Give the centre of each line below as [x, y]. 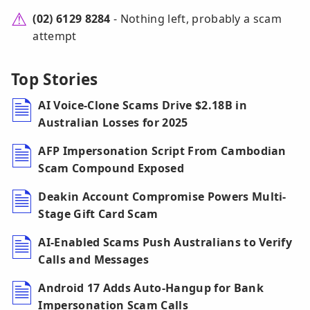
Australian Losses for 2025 [113, 123]
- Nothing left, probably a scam [196, 19]
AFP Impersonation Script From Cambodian [162, 151]
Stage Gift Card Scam [98, 214]
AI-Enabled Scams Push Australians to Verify [165, 243]
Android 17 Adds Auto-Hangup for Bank [151, 288]
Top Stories [55, 80]
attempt [55, 36]
